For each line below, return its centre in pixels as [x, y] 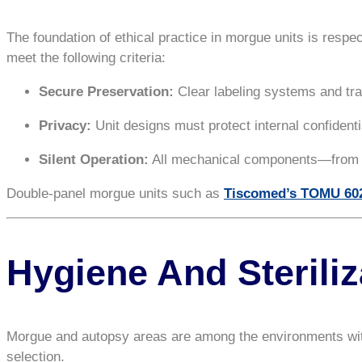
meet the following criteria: [86, 58]
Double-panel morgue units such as [115, 194]
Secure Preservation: [106, 92]
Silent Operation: [94, 160]
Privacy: [65, 126]
